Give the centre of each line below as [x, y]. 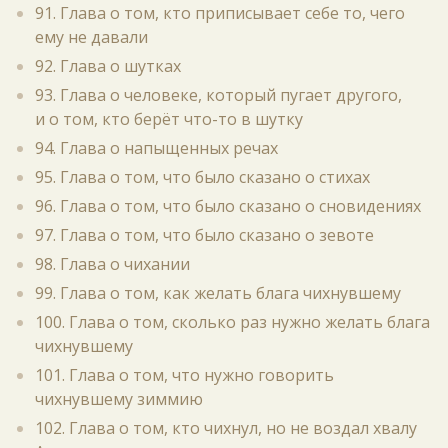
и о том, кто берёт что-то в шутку [169, 119]
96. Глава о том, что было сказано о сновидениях [228, 206]
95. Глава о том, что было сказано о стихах [202, 177]
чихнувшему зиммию [119, 399]
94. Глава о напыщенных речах [156, 148]
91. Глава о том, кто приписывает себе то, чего [220, 13]
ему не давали [91, 37]
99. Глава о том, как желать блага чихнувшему [218, 293]
